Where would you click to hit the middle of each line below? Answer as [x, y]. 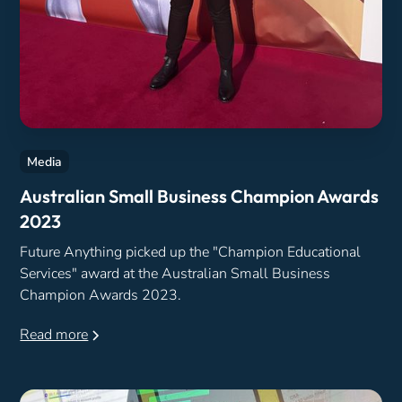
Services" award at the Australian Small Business [175, 274]
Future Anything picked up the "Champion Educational [191, 253]
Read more [54, 335]
